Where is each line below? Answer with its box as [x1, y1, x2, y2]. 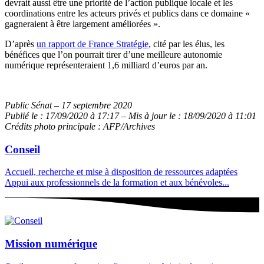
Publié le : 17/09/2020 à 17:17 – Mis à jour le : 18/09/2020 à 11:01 [5, 110, 256, 121]
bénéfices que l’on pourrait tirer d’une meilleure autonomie [5, 49, 222, 60]
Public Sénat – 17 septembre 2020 [5, 100, 132, 110]
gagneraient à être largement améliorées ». [5, 18, 160, 29]
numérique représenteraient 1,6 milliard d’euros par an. [5, 60, 207, 70]
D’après [5, 38, 37, 49]
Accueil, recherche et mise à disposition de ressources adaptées [5, 167, 237, 177]
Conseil [5, 143, 40, 156]
